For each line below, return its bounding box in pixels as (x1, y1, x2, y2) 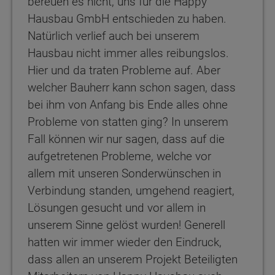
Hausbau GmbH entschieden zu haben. (28, 12, 227, 26)
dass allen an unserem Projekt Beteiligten (28, 252, 238, 267)
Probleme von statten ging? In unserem (28, 115, 228, 130)
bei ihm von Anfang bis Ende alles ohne (28, 98, 228, 112)
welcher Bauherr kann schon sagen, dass (28, 80, 236, 95)
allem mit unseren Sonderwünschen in (28, 166, 221, 181)
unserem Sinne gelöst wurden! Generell (28, 218, 225, 233)
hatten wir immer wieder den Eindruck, (28, 235, 222, 250)
